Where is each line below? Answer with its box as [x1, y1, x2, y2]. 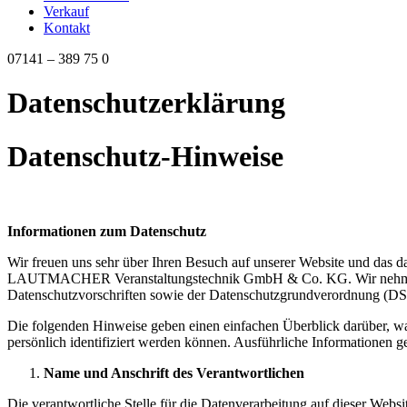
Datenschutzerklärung [7, 86, 285, 120]
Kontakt [44, 20, 90, 35]
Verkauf [44, 4, 89, 19]
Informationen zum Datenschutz [7, 223, 206, 240]
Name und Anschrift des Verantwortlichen [44, 365, 304, 382]
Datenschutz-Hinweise [7, 139, 283, 173]
